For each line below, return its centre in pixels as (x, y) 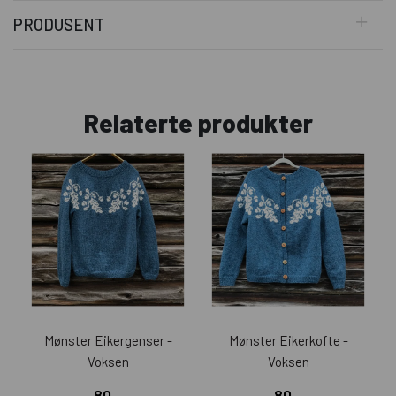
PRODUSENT (59, 25)
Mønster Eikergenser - (108, 341)
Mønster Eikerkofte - (288, 341)
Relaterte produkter (198, 123)
